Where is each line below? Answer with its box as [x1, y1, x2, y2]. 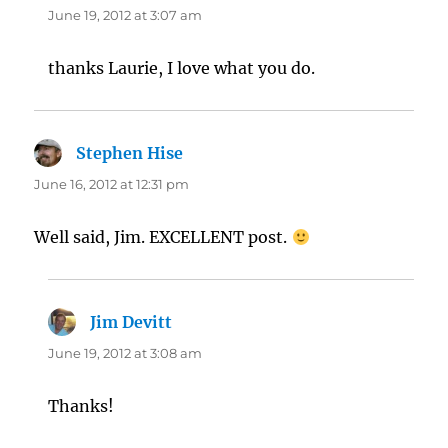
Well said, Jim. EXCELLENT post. [34, 227, 292, 248]
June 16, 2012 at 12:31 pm [34, 176, 190, 193]
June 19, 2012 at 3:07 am [48, 7, 203, 24]
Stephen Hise [76, 143, 184, 164]
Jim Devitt [90, 312, 173, 333]
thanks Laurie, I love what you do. [48, 58, 316, 79]
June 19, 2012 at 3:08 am [48, 345, 203, 362]
